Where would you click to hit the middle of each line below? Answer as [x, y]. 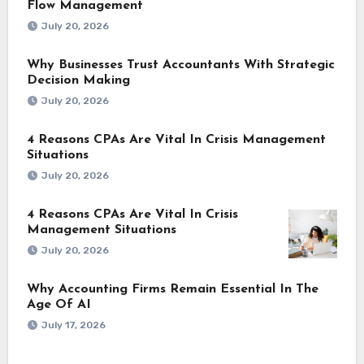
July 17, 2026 [73, 325]
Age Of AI [58, 304]
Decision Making [78, 80]
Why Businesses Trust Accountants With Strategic [180, 65]
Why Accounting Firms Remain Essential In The [172, 289]
